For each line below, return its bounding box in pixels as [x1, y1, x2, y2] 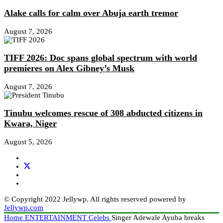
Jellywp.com [4, 203, 43, 212]
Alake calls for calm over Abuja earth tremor [4, 8, 178, 18]
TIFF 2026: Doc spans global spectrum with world [4, 53, 197, 63]
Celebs [89, 213, 111, 222]
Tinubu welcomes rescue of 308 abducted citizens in [4, 108, 203, 118]
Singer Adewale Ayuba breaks [111, 213, 205, 222]
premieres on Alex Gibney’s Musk [4, 63, 134, 74]
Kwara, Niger [4, 118, 57, 129]
